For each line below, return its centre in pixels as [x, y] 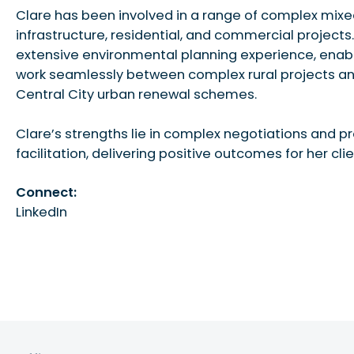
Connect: [47, 193]
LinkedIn [42, 213]
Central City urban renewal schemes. [137, 95]
